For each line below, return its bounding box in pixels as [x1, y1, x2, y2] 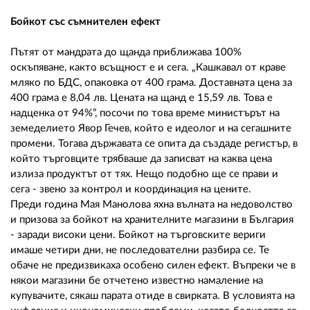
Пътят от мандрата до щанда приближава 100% [10, 46, 241, 57]
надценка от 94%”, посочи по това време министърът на [10, 107, 280, 118]
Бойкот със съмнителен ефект [10, 16, 161, 27]
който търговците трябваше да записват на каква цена [10, 153, 272, 164]
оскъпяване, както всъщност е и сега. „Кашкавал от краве [10, 62, 286, 73]
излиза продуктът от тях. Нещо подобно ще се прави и [10, 168, 278, 179]
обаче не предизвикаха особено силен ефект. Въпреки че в [10, 259, 295, 271]
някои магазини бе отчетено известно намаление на [10, 275, 263, 286]
